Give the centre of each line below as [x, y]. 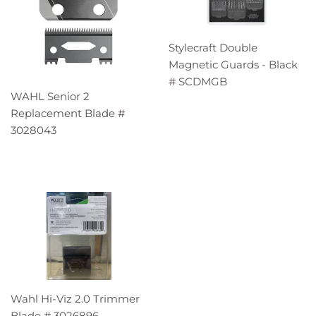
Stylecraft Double [213, 47]
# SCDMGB [198, 81]
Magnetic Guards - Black [233, 64]
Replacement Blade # [68, 113]
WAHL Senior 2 [50, 96]
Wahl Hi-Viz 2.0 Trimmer [75, 298]
